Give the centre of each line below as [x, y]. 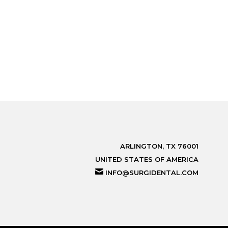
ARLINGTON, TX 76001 [159, 146]
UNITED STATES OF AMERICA [147, 159]
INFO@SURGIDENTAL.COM [152, 172]
